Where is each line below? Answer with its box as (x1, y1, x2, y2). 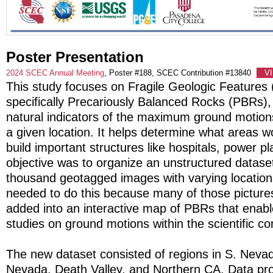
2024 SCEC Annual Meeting (6, 68, 104, 77)
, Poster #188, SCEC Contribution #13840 (104, 68, 253, 77)
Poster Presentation (6, 48, 144, 65)
